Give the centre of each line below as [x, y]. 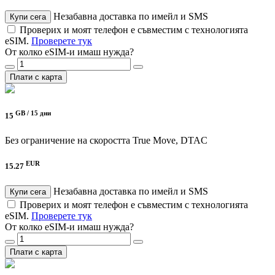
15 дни [41, 113]
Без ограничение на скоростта [68, 140]
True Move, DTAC [170, 140]
